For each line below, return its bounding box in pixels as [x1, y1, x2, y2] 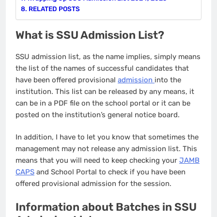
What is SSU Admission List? [15, 29, 164, 42]
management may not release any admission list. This [15, 144, 197, 154]
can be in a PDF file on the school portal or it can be [15, 98, 190, 108]
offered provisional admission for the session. [15, 179, 171, 188]
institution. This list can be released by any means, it [15, 87, 194, 96]
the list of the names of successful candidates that [15, 63, 189, 73]
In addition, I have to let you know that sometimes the [15, 133, 199, 142]
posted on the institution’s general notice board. [15, 110, 182, 119]
